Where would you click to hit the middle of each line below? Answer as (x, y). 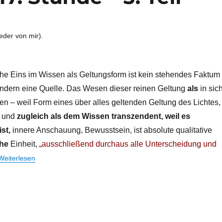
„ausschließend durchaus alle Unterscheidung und (128, 144)
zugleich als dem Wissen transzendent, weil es (102, 116)
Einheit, (24, 144)
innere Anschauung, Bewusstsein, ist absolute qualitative (111, 130)
